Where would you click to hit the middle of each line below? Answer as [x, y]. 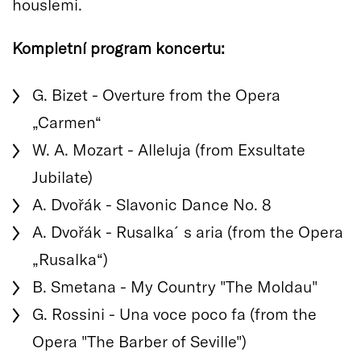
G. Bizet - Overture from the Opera [156, 94]
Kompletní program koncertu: [118, 47]
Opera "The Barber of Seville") [139, 340]
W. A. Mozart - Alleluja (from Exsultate [169, 149]
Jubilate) [62, 176]
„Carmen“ [67, 121]
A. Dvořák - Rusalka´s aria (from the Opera [188, 231]
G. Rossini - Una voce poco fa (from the [174, 313]
